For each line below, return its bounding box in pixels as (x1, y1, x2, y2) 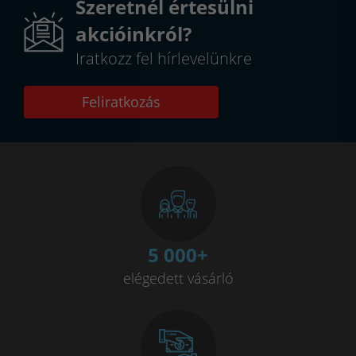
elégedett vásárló (122, 268, 234, 288)
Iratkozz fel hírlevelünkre (75, 47, 252, 69)
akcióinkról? (75, 20, 192, 47)
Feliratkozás (82, 91, 161, 111)
